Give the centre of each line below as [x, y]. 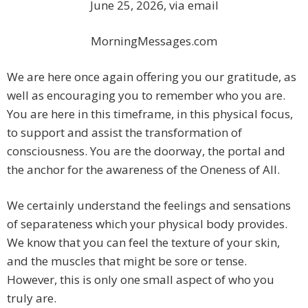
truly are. [32, 298]
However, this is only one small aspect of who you [141, 280]
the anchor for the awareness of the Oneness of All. [143, 170]
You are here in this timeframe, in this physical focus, [150, 114]
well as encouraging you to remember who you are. [146, 96]
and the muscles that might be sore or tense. [128, 261]
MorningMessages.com [154, 41]
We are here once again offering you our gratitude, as [152, 77]
